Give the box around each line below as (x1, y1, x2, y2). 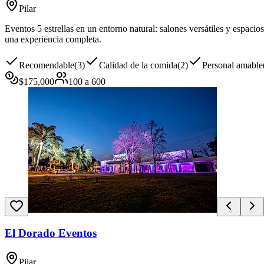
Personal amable (202, 60, 263, 70)
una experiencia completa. (5, 34, 101, 44)
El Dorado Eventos (5, 227, 97, 240)
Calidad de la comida (99, 60, 177, 70)
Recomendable (19, 60, 74, 70)
